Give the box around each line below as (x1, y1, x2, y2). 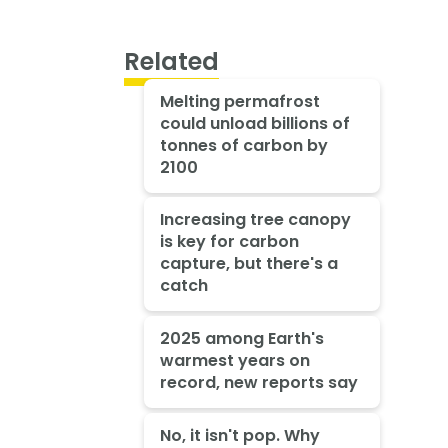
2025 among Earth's (159, 327, 324, 351)
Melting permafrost (159, 89, 320, 113)
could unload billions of (159, 111, 350, 135)
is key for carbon (159, 230, 299, 254)
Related (124, 45, 219, 79)
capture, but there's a (159, 252, 338, 276)
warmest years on (159, 349, 310, 373)
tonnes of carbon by (159, 133, 328, 157)
